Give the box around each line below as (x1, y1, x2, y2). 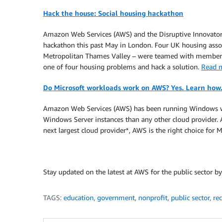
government (97, 193, 135, 202)
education (63, 193, 94, 202)
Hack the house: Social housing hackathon (43, 9, 183, 17)
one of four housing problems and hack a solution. (43, 62, 201, 71)
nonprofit (138, 193, 167, 202)
